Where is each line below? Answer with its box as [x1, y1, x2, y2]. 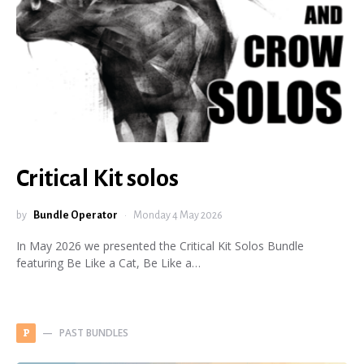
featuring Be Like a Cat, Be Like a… [16, 255, 201, 271]
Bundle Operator [33, 210, 118, 221]
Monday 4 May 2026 [133, 210, 223, 221]
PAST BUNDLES [59, 326, 128, 340]
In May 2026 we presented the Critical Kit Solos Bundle [16, 238, 304, 253]
